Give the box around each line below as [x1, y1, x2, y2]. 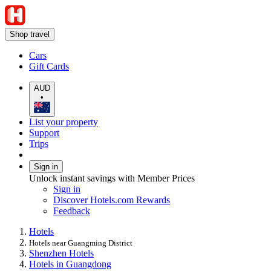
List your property [29, 116, 98, 127]
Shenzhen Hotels [29, 247, 94, 258]
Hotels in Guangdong [29, 258, 111, 269]
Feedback [53, 205, 90, 216]
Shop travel [10, 30, 50, 39]
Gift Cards [29, 61, 69, 71]
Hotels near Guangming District [29, 238, 132, 247]
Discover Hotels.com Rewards [53, 194, 170, 205]
